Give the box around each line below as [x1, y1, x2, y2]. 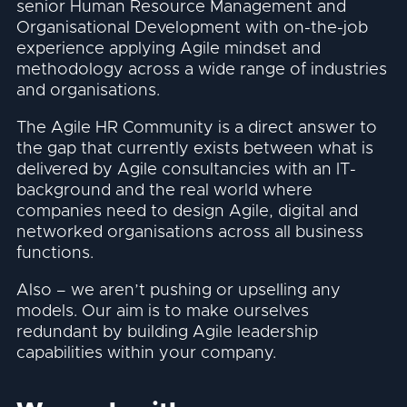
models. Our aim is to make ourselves [16, 303, 310, 321]
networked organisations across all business [16, 223, 364, 242]
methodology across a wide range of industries [16, 60, 388, 78]
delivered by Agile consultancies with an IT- [16, 161, 357, 179]
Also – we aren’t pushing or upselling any [16, 282, 342, 300]
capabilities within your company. [16, 344, 282, 362]
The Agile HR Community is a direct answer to [16, 119, 378, 137]
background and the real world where [16, 182, 313, 200]
